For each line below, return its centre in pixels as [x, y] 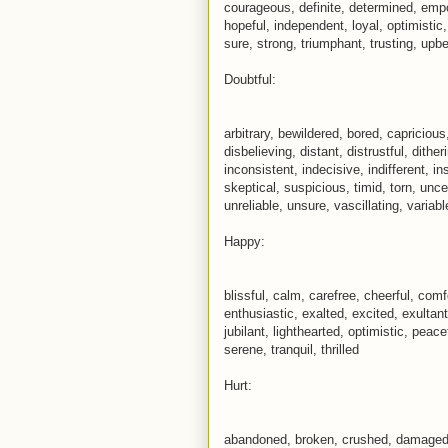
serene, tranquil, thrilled [291, 349]
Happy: [244, 241]
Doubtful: [250, 79]
